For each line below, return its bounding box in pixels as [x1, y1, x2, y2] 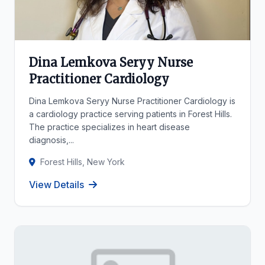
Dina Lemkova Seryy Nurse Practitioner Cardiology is [29, 96, 235, 106]
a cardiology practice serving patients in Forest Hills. [29, 109, 232, 119]
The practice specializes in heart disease [29, 122, 190, 132]
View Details [29, 179, 84, 190]
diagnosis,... [29, 135, 74, 145]
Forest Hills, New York [40, 157, 125, 167]
